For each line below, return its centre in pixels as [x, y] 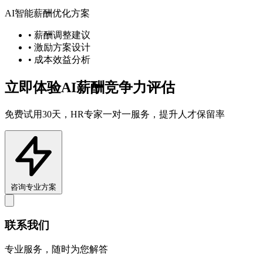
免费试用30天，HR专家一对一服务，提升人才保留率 [115, 114]
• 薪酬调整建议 [59, 35]
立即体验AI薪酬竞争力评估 [90, 87]
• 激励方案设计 [59, 47]
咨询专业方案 [33, 187]
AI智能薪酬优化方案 [47, 13]
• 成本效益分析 [59, 60]
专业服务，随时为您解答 [56, 249]
